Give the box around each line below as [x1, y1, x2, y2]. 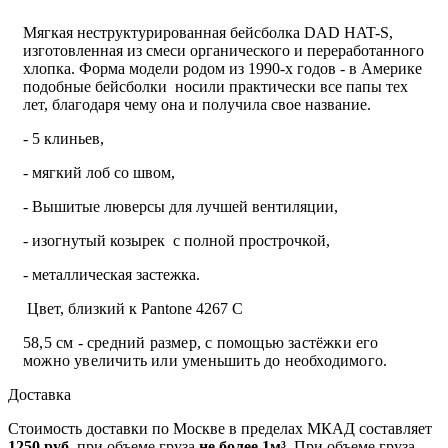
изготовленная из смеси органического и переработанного [23, 41, 424, 59]
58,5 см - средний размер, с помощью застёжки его [23, 333, 379, 351]
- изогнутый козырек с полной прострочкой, [23, 231, 330, 249]
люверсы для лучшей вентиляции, [100, 197, 338, 215]
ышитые [43, 197, 100, 215]
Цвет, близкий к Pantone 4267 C [23, 299, 243, 317]
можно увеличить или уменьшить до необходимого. [23, 351, 388, 369]
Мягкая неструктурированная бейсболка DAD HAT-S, [23, 23, 393, 41]
